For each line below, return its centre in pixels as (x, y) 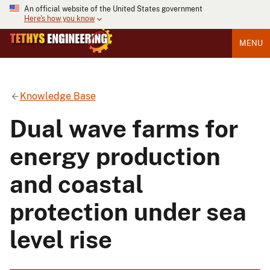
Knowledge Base (58, 96)
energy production (115, 156)
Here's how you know (59, 19)
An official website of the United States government (113, 9)
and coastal (77, 184)
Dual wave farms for (124, 128)
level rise (61, 239)
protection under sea (128, 212)
